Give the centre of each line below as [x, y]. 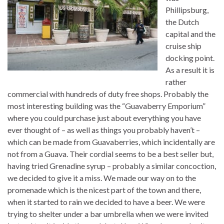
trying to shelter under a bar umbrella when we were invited [108, 213]
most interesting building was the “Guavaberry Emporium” [106, 105]
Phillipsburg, [187, 9]
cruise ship [183, 45]
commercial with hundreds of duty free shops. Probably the [108, 93]
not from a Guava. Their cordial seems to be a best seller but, [110, 153]
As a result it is [190, 69]
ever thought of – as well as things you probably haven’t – [104, 129]
